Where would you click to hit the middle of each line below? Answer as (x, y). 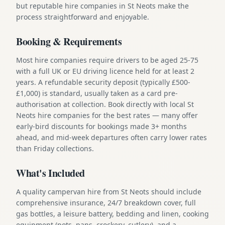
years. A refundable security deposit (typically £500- (103, 82)
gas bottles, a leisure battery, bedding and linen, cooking (113, 213)
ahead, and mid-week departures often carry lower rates (111, 137)
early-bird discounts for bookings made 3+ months (101, 126)
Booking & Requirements (69, 41)
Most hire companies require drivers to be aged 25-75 (107, 60)
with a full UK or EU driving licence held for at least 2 (105, 71)
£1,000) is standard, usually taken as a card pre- (97, 93)
